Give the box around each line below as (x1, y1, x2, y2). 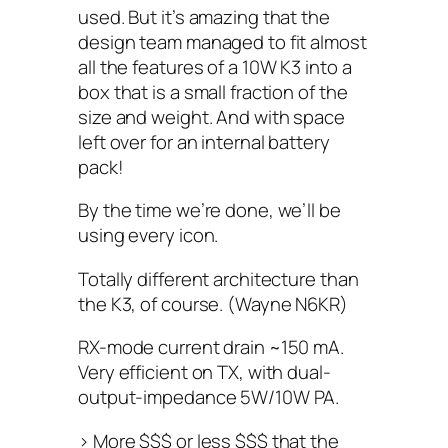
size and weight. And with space (78, 103, 345, 130)
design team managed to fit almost (78, 28, 367, 55)
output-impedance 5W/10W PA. (78, 384, 340, 410)
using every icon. (78, 222, 219, 248)
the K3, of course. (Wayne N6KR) (78, 290, 348, 317)
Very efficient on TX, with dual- (78, 359, 331, 385)
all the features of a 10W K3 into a (78, 53, 352, 80)
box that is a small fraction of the (78, 78, 348, 105)
